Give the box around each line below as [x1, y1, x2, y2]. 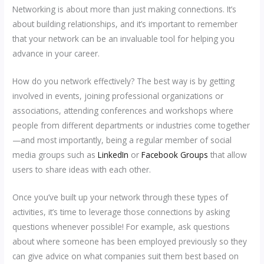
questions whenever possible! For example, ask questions [12, 221, 230, 233]
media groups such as [12, 149, 98, 161]
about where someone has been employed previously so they [12, 236, 247, 247]
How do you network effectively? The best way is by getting [12, 75, 235, 87]
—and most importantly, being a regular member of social [12, 134, 232, 146]
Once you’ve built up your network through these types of [12, 192, 229, 203]
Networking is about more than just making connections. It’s [12, 4, 237, 15]
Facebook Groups [141, 149, 209, 161]
